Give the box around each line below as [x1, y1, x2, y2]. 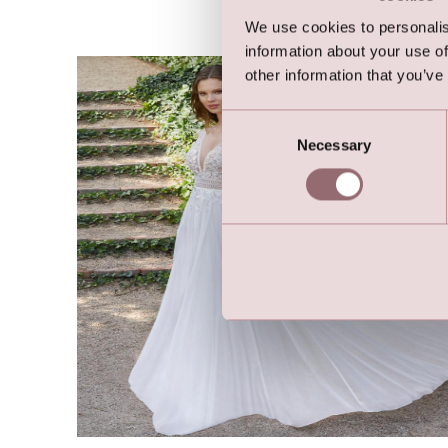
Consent [221, 112, 277, 130]
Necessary [297, 136, 371, 154]
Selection [221, 136, 282, 154]
